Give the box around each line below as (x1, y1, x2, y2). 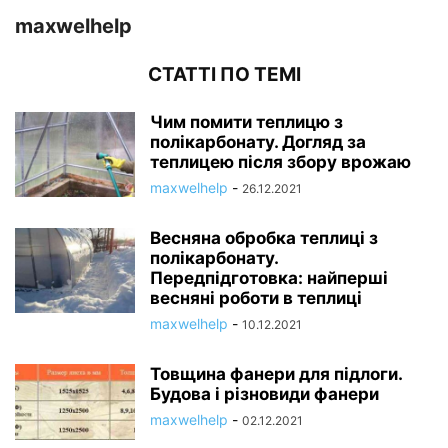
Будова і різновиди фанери (150, 383, 379, 404)
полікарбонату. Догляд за (150, 131, 366, 152)
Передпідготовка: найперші (150, 267, 388, 288)
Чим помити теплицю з (150, 111, 343, 132)
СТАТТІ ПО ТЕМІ (147, 62, 301, 86)
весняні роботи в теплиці (150, 287, 362, 308)
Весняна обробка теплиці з (150, 227, 378, 248)
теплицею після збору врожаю (150, 151, 411, 172)
